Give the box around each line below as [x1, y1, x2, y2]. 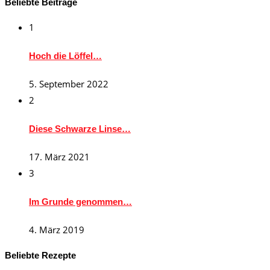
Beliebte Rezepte [5, 250, 76, 260]
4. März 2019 [29, 223, 84, 236]
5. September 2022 [29, 77, 108, 90]
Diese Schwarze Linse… [29, 123, 131, 134]
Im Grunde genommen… [29, 196, 132, 207]
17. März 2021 [29, 150, 90, 163]
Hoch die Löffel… [29, 51, 102, 61]
